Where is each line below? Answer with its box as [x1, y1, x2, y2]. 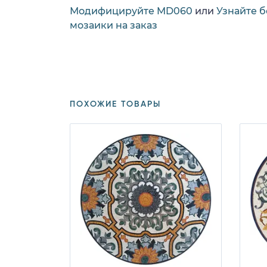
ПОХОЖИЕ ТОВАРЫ [70, 100, 161, 108]
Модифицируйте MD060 [70, 5, 193, 17]
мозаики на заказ [70, 19, 157, 31]
